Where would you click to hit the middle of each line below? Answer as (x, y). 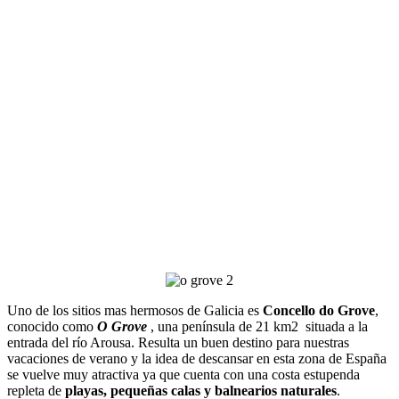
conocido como (52, 327)
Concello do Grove (319, 311)
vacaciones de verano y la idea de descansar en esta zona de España (197, 359)
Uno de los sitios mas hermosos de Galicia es (135, 311)
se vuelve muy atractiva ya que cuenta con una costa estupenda (183, 375)
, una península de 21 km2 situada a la (259, 327)
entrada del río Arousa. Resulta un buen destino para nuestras (178, 343)
